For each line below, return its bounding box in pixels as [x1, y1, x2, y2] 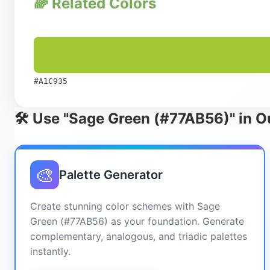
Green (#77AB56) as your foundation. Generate [30, 215, 244, 227]
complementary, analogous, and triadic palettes [30, 230, 247, 242]
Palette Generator [59, 168, 163, 182]
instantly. [30, 245, 71, 257]
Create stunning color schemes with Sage [30, 200, 220, 212]
